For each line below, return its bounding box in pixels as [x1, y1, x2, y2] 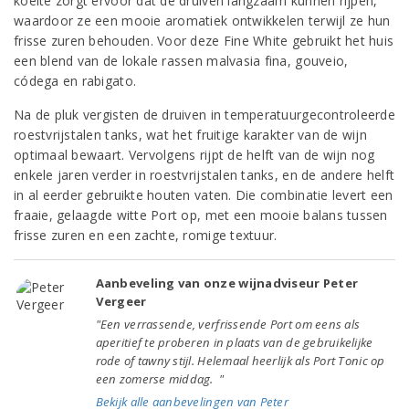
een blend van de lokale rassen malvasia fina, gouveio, [14, 52, 349, 69]
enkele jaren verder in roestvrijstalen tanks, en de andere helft [14, 166, 395, 184]
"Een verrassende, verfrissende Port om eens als [95, 316, 361, 332]
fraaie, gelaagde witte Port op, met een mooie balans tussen [14, 206, 388, 224]
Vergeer [95, 293, 147, 309]
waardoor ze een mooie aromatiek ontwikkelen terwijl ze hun [14, 12, 391, 29]
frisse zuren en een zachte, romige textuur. [14, 226, 278, 244]
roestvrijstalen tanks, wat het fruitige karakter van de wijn [14, 126, 367, 143]
